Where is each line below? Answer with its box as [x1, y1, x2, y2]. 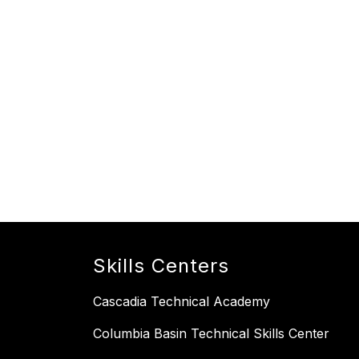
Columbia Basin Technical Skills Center [93, 325, 329, 342]
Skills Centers [93, 254, 229, 278]
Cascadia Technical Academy [93, 293, 270, 310]
